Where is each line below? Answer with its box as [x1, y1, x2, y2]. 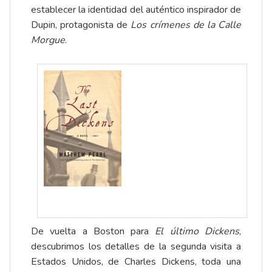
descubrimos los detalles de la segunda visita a [31, 240, 241, 254]
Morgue [31, 33, 65, 47]
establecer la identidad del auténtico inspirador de [31, 3, 241, 17]
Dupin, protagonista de [31, 18, 131, 32]
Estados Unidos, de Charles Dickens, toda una [31, 255, 241, 269]
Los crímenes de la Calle [131, 18, 242, 32]
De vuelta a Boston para [31, 225, 155, 239]
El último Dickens [155, 225, 240, 239]
